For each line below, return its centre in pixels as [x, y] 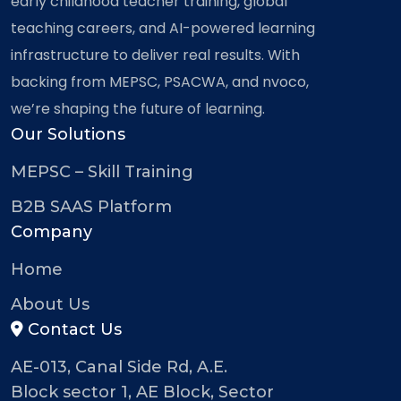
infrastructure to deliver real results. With [155, 55]
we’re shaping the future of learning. [138, 108]
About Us [50, 304]
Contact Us [73, 329]
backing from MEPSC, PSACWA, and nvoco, [160, 81]
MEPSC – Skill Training [102, 171]
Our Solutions [68, 134]
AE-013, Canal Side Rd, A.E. [119, 367]
